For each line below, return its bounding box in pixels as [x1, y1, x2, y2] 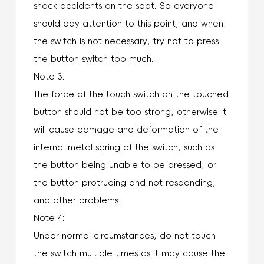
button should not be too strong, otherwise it [33, 107, 226, 116]
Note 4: [33, 213, 65, 222]
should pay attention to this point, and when [33, 19, 223, 28]
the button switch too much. [33, 54, 154, 63]
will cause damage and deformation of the [33, 125, 219, 134]
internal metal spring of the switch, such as [33, 143, 214, 151]
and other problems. [33, 196, 121, 204]
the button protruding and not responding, [33, 178, 216, 187]
